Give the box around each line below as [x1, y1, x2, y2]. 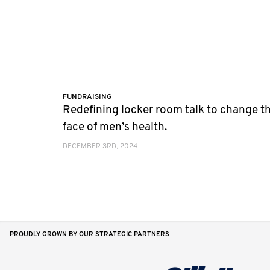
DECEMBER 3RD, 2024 [63, 142, 137, 150]
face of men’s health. [63, 121, 167, 133]
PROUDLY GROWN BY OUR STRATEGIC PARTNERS [10, 231, 169, 239]
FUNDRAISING [63, 93, 111, 101]
